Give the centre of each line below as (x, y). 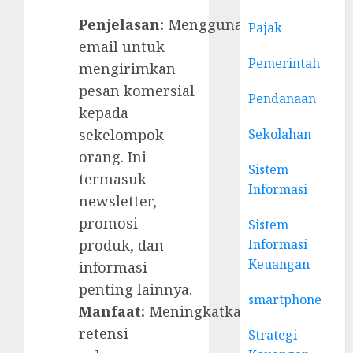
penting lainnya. (136, 290)
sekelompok (121, 135)
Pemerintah (284, 63)
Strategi (273, 335)
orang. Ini (113, 157)
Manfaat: (112, 312)
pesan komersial (137, 91)
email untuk (122, 47)
